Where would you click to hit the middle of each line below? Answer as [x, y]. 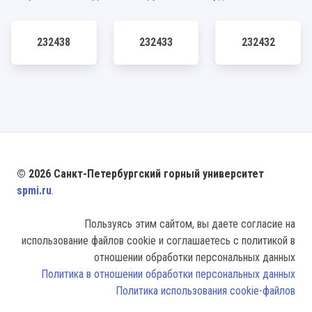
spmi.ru [34, 190]
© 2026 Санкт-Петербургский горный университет [140, 174]
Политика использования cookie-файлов [205, 291]
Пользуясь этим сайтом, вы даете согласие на [190, 224]
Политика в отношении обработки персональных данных [168, 274]
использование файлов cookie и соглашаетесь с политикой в [158, 241]
